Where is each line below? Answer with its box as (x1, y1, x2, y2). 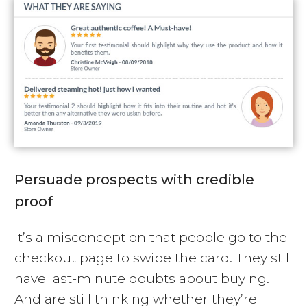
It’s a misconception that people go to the (14, 230, 287, 246)
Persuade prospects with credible (14, 171, 254, 188)
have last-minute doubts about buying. (14, 271, 269, 287)
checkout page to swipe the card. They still (14, 250, 293, 267)
